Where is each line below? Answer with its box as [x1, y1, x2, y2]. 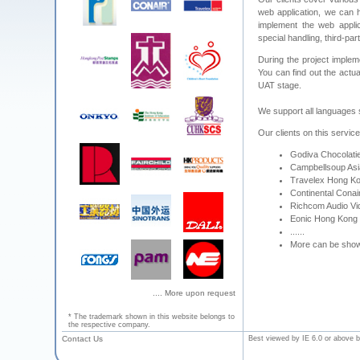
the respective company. [68, 321, 150, 329]
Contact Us [61, 334, 103, 343]
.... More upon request [153, 288, 235, 297]
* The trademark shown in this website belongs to [68, 313, 235, 321]
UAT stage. [258, 80, 301, 90]
